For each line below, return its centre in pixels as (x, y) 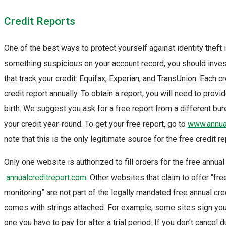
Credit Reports (40, 21)
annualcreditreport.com (46, 178)
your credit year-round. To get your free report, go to (96, 124)
